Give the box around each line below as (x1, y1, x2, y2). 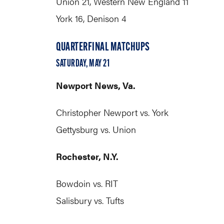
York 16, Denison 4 (56, 12, 126, 24)
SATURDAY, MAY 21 (56, 59, 109, 69)
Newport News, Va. (56, 79, 135, 91)
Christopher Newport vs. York (56, 106, 168, 118)
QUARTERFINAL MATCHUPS (56, 41, 150, 53)
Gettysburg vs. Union (56, 123, 136, 135)
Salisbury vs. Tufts (56, 194, 124, 206)
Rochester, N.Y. (56, 150, 118, 162)
